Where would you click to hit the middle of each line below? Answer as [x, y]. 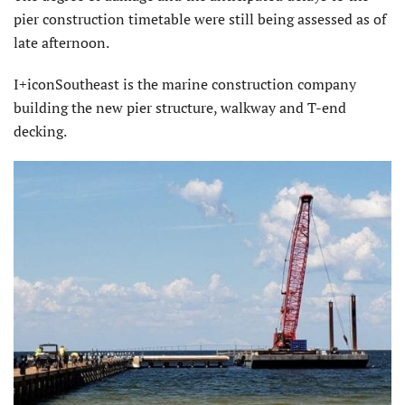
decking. [40, 131]
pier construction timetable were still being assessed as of [200, 19]
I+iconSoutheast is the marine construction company [185, 84]
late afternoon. [61, 42]
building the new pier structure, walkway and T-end [180, 107]
